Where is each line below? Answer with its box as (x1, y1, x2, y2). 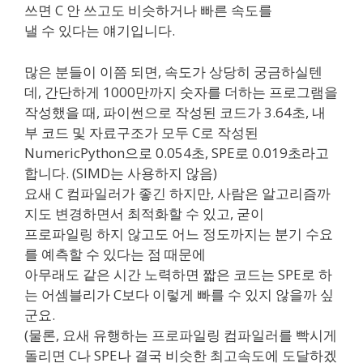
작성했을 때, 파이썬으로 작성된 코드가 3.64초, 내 (24, 102, 326, 122)
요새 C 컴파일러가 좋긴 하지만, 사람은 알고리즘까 (24, 183, 331, 203)
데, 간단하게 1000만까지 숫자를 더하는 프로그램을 (24, 82, 338, 101)
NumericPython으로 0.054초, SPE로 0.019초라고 (24, 143, 329, 162)
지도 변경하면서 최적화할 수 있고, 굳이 (24, 203, 264, 223)
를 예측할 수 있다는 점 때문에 (24, 244, 206, 263)
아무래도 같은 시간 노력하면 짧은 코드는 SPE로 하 (24, 264, 332, 284)
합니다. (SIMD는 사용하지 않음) (24, 163, 217, 182)
